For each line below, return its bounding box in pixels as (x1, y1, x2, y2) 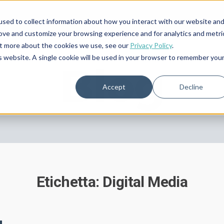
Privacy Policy (129, 40, 172, 49)
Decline (179, 82, 203, 91)
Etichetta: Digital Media (36, 173, 188, 190)
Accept (102, 82, 126, 91)
